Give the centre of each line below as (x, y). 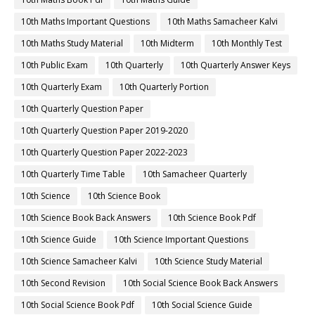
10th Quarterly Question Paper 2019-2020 (104, 131)
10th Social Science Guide (202, 305)
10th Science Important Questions (181, 240)
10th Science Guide (59, 240)
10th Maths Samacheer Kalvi (223, 22)
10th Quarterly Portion (164, 87)
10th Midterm (167, 44)
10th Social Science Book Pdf (78, 305)
